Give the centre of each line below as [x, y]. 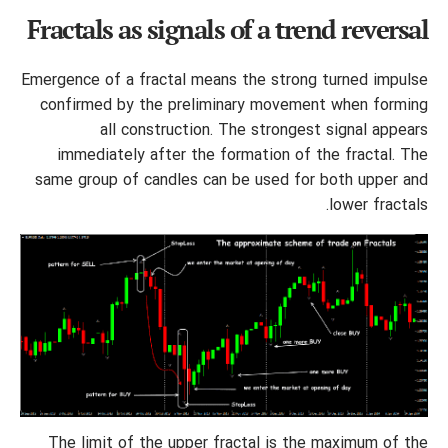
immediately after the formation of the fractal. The [242, 155]
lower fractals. [378, 205]
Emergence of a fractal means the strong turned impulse [224, 80]
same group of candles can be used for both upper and [231, 180]
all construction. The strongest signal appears [264, 130]
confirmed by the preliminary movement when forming [234, 105]
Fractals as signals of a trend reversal [227, 28]
